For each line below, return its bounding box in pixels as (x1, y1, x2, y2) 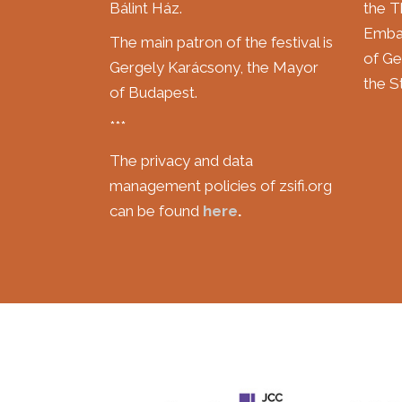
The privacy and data (109, 151, 253, 170)
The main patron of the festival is (109, 32, 333, 51)
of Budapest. (109, 83, 197, 101)
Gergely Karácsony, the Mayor (109, 57, 319, 76)
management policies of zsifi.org (109, 176, 332, 195)
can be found (109, 201, 203, 220)
